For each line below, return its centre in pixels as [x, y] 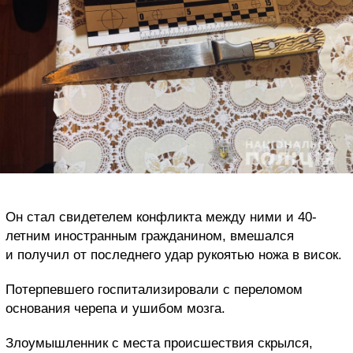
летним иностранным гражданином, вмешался [150, 236]
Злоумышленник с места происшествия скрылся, [159, 343]
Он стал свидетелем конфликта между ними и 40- [161, 217]
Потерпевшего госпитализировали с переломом [154, 289]
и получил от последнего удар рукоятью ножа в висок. [174, 255]
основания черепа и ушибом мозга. [115, 308]
